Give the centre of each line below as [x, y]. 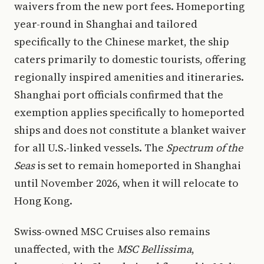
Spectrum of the [204, 148]
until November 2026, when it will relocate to [126, 183]
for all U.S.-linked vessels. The [90, 148]
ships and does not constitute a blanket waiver [130, 130]
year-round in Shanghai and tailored [106, 24]
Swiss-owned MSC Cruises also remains [112, 231]
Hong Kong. [43, 201]
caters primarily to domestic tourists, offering [130, 59]
